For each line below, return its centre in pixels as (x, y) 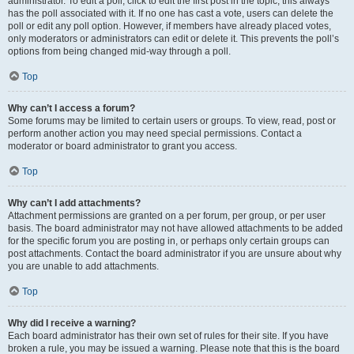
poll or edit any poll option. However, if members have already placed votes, (169, 26)
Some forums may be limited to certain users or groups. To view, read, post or (172, 121)
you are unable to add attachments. (83, 266)
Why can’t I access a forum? (72, 108)
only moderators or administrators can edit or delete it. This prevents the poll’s (173, 39)
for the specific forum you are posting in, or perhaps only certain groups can (169, 241)
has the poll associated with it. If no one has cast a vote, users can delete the (171, 13)
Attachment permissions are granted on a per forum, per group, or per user (167, 216)
